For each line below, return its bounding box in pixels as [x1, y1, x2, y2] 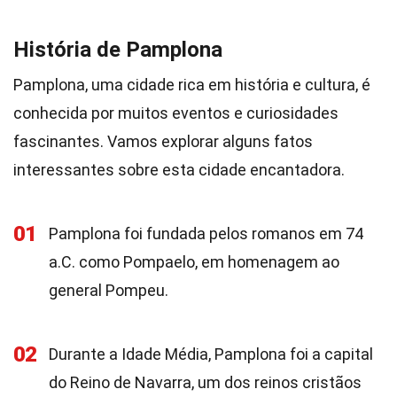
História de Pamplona [13, 37, 222, 62]
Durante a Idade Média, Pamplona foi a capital [49, 345, 373, 363]
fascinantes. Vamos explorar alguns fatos [13, 132, 313, 151]
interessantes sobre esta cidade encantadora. [13, 160, 345, 179]
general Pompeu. [49, 281, 168, 300]
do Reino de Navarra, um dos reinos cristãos [49, 373, 362, 392]
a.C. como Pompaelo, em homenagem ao [49, 253, 339, 271]
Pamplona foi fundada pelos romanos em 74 [49, 224, 363, 243]
